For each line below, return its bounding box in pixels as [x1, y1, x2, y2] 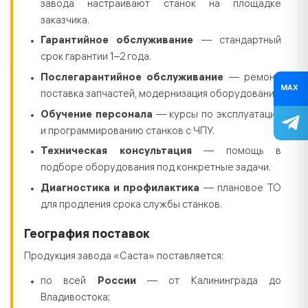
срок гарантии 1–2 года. [41, 52, 151, 64]
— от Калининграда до [135, 276, 282, 287]
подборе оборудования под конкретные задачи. [41, 163, 271, 175]
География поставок [24, 228, 150, 242]
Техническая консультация [41, 146, 192, 158]
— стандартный [193, 36, 282, 47]
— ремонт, [223, 73, 282, 85]
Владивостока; [41, 292, 110, 304]
